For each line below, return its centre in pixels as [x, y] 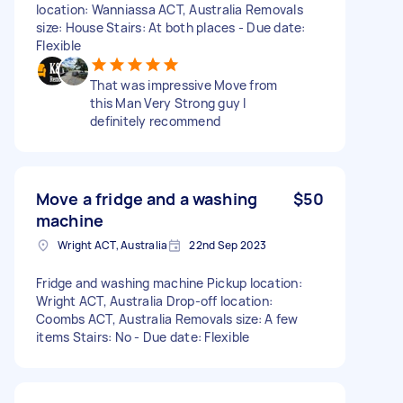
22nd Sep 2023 [228, 245]
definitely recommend [155, 121]
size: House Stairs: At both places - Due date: [171, 27]
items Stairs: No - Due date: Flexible [143, 336]
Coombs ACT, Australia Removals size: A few [167, 318]
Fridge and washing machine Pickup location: [169, 282]
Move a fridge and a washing [147, 198]
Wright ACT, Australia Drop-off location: [154, 300]
